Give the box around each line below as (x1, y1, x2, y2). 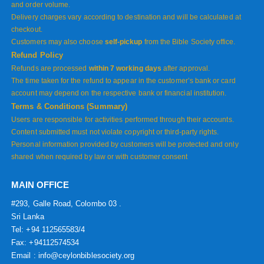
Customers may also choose (11, 38, 105, 47)
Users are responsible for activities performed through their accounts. (11, 115, 234, 124)
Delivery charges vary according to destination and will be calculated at (11, 13, 241, 22)
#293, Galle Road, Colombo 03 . (11, 199, 122, 208)
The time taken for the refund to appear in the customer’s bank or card (11, 77, 236, 85)
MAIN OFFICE (11, 180, 70, 190)
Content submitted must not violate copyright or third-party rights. (11, 128, 219, 137)
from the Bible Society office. (142, 38, 236, 47)
